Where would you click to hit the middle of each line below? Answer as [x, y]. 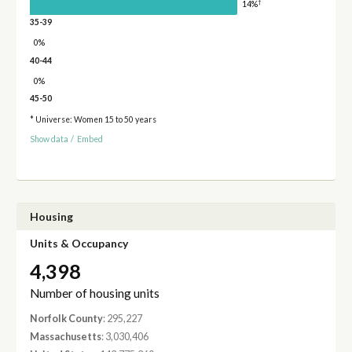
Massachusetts [65, 337]
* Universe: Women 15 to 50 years [93, 120]
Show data [49, 139]
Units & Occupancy [79, 244]
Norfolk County [66, 318]
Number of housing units [94, 293]
